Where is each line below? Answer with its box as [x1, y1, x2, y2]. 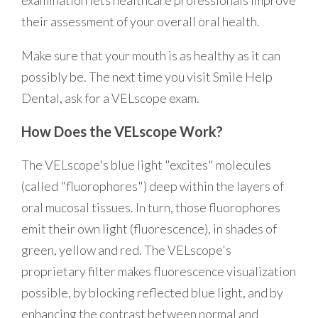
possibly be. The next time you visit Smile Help [21, 68, 273, 84]
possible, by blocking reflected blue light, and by [21, 284, 283, 300]
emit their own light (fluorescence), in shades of [21, 220, 277, 236]
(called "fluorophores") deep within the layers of [21, 177, 284, 194]
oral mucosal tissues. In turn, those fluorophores [21, 199, 280, 215]
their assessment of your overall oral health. [21, 13, 260, 29]
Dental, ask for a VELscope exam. [21, 89, 199, 106]
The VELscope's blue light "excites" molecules [21, 156, 271, 172]
